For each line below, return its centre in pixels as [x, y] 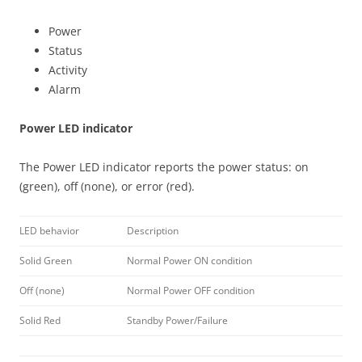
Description [153, 231]
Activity [68, 70]
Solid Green [46, 261]
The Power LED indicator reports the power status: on [164, 167]
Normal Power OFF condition [191, 290]
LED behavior [49, 231]
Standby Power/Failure [177, 320]
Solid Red [40, 320]
